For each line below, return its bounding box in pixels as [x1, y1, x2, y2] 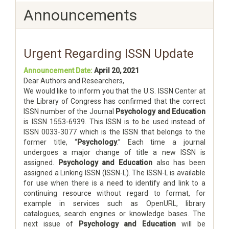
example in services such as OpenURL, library [24, 199, 205, 208]
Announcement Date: [24, 66, 93, 75]
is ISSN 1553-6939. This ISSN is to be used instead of [24, 118, 205, 126]
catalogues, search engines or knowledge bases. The [24, 210, 205, 218]
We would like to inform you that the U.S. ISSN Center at [24, 87, 205, 95]
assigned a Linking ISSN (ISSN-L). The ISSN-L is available [24, 169, 205, 177]
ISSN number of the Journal [24, 107, 116, 116]
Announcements [24, 6, 137, 24]
